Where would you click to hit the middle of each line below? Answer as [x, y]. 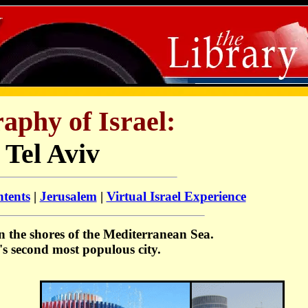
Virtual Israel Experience [176, 196]
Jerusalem [68, 196]
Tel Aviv [53, 154]
